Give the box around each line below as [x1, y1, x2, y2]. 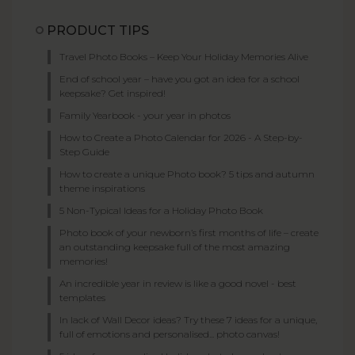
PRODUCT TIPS [47, 22, 149, 38]
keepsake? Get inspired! [59, 86, 166, 99]
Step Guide [59, 145, 109, 158]
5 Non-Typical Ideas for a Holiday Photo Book [59, 204, 263, 216]
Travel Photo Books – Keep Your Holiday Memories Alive [59, 50, 308, 63]
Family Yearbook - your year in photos [59, 109, 231, 121]
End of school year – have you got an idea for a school [59, 72, 300, 85]
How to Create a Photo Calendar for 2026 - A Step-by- [59, 131, 303, 143]
